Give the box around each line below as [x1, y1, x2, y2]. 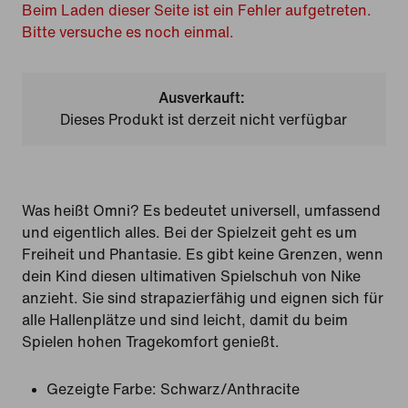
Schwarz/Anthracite [160, 382, 300, 397]
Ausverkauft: [158, 90, 246, 106]
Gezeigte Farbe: [46, 382, 157, 397]
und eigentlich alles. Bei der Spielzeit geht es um [22, 225, 357, 240]
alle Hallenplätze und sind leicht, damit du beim [22, 312, 348, 328]
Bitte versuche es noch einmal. [22, 25, 234, 40]
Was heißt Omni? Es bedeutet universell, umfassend [22, 203, 381, 219]
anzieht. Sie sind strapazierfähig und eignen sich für [22, 291, 383, 306]
